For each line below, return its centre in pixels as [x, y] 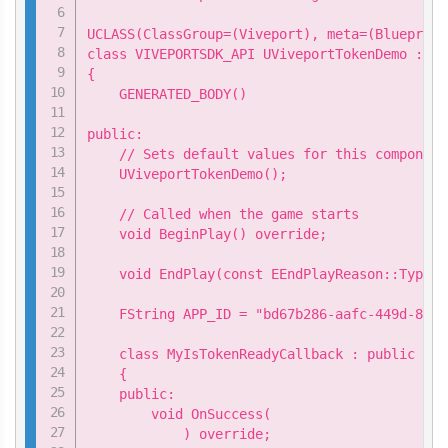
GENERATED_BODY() [167, 94]
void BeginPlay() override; [207, 234]
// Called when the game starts [223, 214]
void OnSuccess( [179, 414]
